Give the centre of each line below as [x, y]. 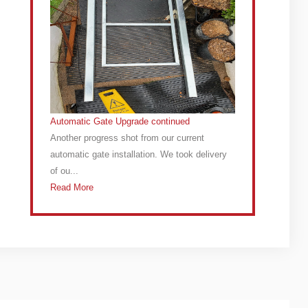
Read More [72, 187]
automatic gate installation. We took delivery [139, 154]
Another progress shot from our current [128, 137]
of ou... [65, 170]
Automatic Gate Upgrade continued [120, 121]
